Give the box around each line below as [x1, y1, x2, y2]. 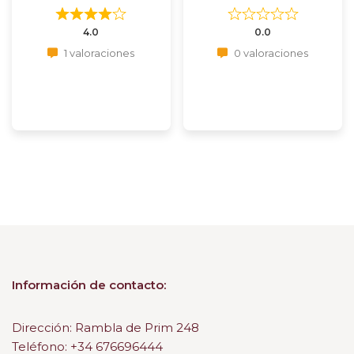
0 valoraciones [232, 47, 309, 60]
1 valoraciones [62, 47, 135, 60]
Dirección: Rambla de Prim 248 [12, 320, 199, 336]
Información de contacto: [12, 277, 166, 293]
